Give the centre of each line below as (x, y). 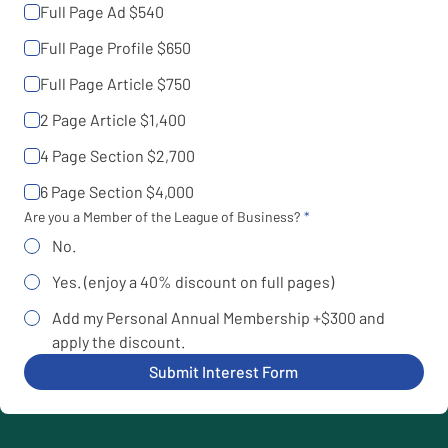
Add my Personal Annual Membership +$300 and (218, 317)
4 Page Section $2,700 (117, 155)
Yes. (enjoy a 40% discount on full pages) (193, 281)
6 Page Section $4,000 (117, 191)
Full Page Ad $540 (102, 11)
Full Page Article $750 (115, 83)
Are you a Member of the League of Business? (162, 216)
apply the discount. (118, 341)
